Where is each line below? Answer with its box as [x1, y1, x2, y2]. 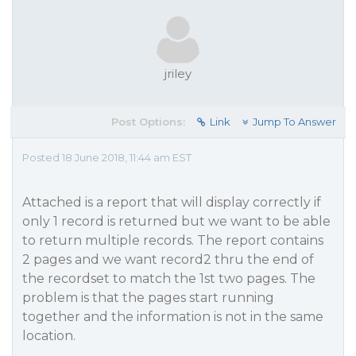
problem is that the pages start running [22, 290, 274, 305]
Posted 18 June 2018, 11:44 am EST [22, 151, 192, 164]
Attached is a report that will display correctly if [22, 195, 321, 210]
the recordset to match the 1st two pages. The [22, 271, 315, 286]
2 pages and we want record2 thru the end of [22, 252, 314, 267]
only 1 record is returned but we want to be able [22, 214, 331, 229]
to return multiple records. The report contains [22, 233, 323, 248]
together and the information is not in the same [22, 309, 323, 324]
